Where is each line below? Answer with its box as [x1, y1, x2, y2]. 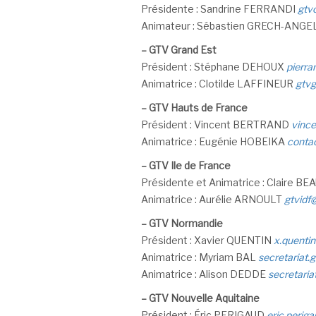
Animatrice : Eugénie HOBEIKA [140, 135, 287, 147]
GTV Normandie [148, 217, 223, 229]
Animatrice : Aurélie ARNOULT [140, 193, 284, 205]
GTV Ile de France [148, 159, 231, 171]
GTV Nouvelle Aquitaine [148, 292, 260, 304]
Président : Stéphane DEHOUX [140, 61, 286, 73]
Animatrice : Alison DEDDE [140, 268, 268, 280]
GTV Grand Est [148, 44, 217, 56]
